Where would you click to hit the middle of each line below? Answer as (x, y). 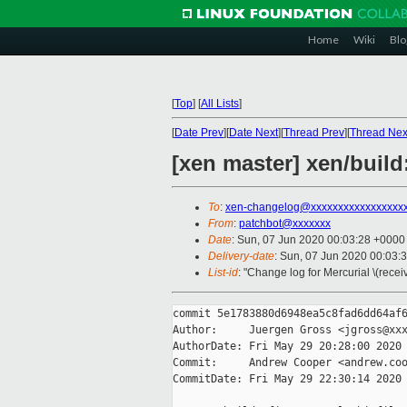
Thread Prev (314, 133)
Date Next (253, 133)
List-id (223, 273)
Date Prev (199, 133)
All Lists (220, 104)
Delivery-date (241, 257)
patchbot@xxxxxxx (285, 224)
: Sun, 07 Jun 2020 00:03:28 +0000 (318, 240)
